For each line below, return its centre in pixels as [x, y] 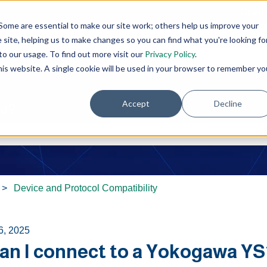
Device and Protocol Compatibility [85, 188]
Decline [228, 103]
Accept [136, 103]
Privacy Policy [170, 54]
